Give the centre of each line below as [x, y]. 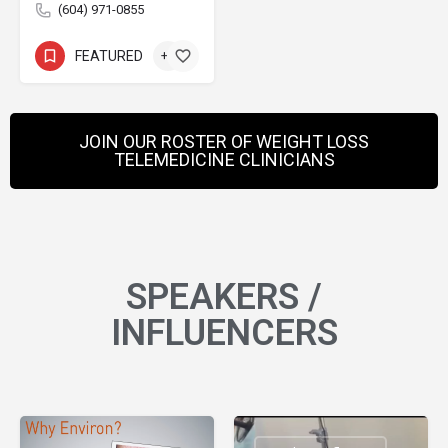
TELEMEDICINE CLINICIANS [224, 160]
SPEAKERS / [224, 297]
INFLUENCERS [224, 333]
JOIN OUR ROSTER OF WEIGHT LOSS [224, 142]
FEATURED [109, 55]
